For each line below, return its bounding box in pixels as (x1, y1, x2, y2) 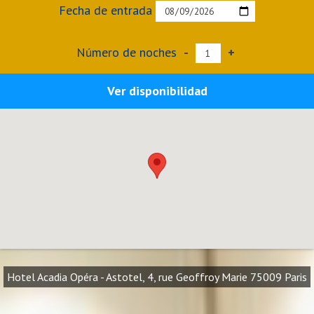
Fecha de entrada (59, 2, 156, 18)
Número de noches (76, 44, 180, 60)
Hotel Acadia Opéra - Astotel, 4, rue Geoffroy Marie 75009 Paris (7, 270, 307, 284)
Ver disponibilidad (107, 83, 207, 99)
